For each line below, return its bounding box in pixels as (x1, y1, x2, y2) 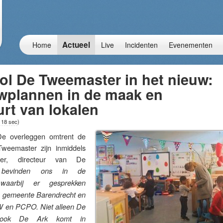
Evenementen (169, 40, 213, 50)
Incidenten (125, 40, 158, 50)
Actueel (62, 39, 90, 50)
